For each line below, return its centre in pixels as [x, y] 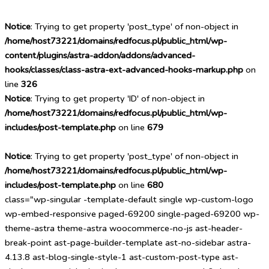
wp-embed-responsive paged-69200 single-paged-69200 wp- [132, 214]
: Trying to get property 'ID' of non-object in [118, 98]
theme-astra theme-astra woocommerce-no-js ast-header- [124, 228]
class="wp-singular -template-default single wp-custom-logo [129, 199]
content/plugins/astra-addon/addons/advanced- [100, 55]
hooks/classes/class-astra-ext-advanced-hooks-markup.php [124, 70]
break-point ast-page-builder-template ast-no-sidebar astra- [128, 243]
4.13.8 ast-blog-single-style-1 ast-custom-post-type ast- [122, 257]
